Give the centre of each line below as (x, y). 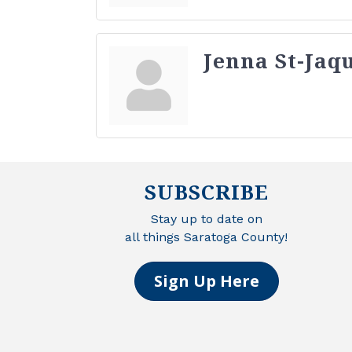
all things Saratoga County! (206, 236)
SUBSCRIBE (206, 191)
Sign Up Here (206, 280)
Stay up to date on (206, 218)
